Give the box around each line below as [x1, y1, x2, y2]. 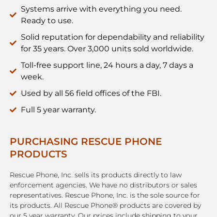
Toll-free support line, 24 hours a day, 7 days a [20, 61, 193, 70]
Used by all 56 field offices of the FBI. [20, 89, 161, 98]
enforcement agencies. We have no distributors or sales [10, 181, 197, 190]
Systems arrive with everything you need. [20, 4, 182, 14]
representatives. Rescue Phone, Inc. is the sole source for [10, 191, 200, 200]
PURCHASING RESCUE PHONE [10, 136, 162, 148]
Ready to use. [20, 16, 73, 26]
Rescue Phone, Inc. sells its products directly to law [10, 170, 182, 180]
